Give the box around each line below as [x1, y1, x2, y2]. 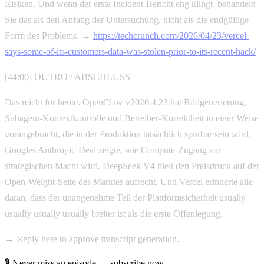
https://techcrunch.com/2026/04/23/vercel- [93, 30, 249, 41]
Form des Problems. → [5, 30, 93, 41]
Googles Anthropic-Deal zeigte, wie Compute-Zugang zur [5, 144, 221, 155]
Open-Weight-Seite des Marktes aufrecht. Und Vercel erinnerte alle [5, 176, 253, 187]
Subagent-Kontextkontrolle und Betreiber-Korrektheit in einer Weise [5, 113, 259, 123]
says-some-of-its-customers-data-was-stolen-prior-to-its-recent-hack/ [5, 46, 256, 57]
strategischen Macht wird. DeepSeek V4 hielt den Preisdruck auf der [5, 160, 259, 171]
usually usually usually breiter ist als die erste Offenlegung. [5, 208, 223, 219]
